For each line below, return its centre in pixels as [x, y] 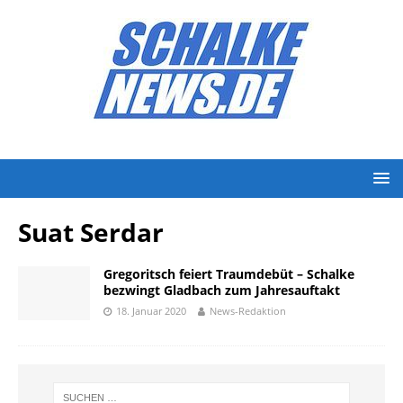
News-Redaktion [248, 311]
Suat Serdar [91, 232]
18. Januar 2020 [151, 311]
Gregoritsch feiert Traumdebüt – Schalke [229, 274]
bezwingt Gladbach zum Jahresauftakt [222, 290]
